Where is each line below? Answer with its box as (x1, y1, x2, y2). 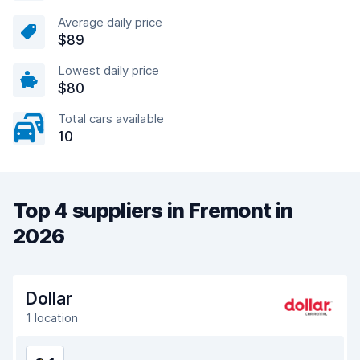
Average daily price (58, 14, 162, 30)
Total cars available (58, 111, 164, 126)
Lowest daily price (58, 63, 159, 78)
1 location (26, 310, 78, 325)
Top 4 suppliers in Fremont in (13, 198, 293, 223)
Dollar (26, 288, 72, 309)
